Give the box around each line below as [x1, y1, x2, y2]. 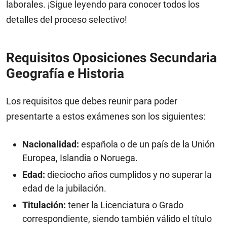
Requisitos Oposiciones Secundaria [6, 50, 217, 66]
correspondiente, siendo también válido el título [22, 213, 212, 224]
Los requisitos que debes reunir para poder [6, 96, 177, 107]
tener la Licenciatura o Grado [66, 200, 183, 211]
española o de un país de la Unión [79, 139, 215, 150]
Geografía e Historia [6, 66, 124, 82]
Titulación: [22, 200, 66, 211]
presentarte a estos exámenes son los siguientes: [6, 111, 205, 122]
